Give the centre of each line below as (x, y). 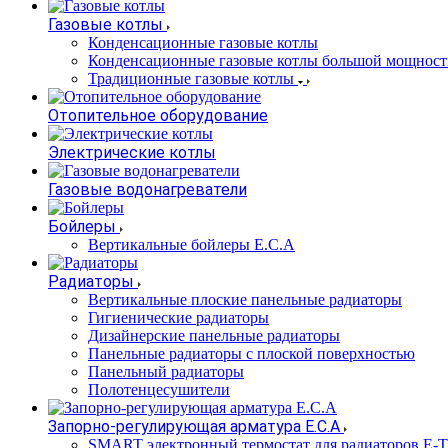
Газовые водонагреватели (147, 189)
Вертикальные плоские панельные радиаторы (245, 299)
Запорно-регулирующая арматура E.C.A (194, 426)
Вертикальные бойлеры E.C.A (191, 244)
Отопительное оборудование (158, 115)
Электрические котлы (132, 152)
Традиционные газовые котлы (191, 78)
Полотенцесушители (159, 389)
